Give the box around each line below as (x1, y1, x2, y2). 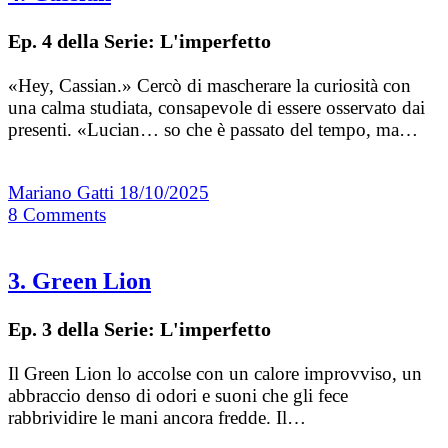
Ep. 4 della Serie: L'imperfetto (8, 29, 271, 52)
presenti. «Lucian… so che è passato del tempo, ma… (8, 118, 418, 140)
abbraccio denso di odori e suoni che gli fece (8, 385, 348, 407)
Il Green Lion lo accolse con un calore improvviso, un (8, 363, 422, 385)
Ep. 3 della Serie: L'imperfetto (8, 318, 271, 341)
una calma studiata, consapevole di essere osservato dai (8, 96, 425, 118)
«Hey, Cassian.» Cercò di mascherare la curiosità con (8, 74, 411, 96)
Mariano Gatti (8, 181, 119, 203)
